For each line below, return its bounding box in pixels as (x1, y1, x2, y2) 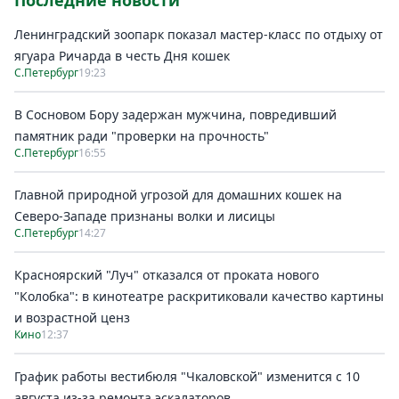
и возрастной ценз (14, 309, 130, 326)
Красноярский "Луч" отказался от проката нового (14, 266, 319, 283)
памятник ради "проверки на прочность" (14, 127, 269, 144)
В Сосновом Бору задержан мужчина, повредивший (14, 106, 337, 123)
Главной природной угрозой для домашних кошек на (14, 186, 342, 203)
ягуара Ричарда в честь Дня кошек (14, 47, 230, 64)
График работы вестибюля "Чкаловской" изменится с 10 (14, 368, 360, 385)
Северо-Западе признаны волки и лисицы (14, 208, 275, 224)
